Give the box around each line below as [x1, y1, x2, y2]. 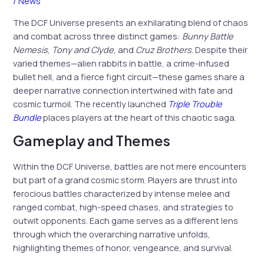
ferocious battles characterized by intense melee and [13, 187, 230, 200]
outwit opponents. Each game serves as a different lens [13, 214, 239, 227]
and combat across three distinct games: [13, 29, 183, 42]
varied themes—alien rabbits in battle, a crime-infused [13, 57, 230, 69]
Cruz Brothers [136, 43, 192, 55]
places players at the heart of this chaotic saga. [41, 111, 237, 123]
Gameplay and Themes [13, 131, 171, 150]
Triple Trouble [168, 97, 223, 110]
